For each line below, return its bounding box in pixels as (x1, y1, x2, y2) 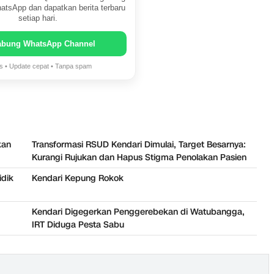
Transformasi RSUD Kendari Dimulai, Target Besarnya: (32, 139, 246, 151)
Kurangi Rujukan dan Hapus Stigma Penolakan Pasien (32, 152, 246, 164)
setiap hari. (18, 14, 57, 23)
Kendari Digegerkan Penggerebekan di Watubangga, (32, 206, 245, 218)
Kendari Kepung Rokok (32, 172, 124, 185)
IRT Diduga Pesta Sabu (32, 219, 124, 231)
